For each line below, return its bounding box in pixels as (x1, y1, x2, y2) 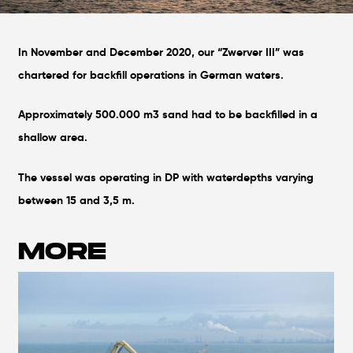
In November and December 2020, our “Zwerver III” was (18, 44, 305, 59)
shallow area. (18, 130, 88, 145)
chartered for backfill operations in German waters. (18, 67, 284, 82)
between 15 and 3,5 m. (18, 192, 136, 207)
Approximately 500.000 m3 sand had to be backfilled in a (18, 107, 318, 122)
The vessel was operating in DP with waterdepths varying (18, 169, 314, 184)
